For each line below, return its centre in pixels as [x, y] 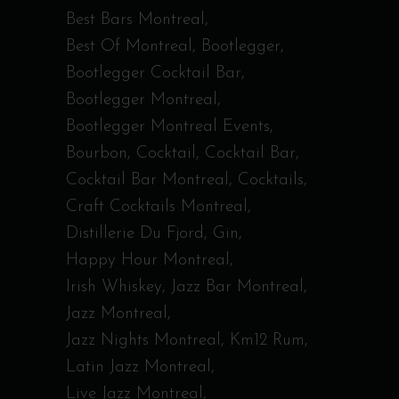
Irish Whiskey [114, 287]
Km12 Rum [267, 341]
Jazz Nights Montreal [143, 341]
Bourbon [97, 154]
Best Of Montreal [129, 47]
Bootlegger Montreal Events [168, 127]
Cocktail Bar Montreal [147, 180]
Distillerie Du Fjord [135, 234]
